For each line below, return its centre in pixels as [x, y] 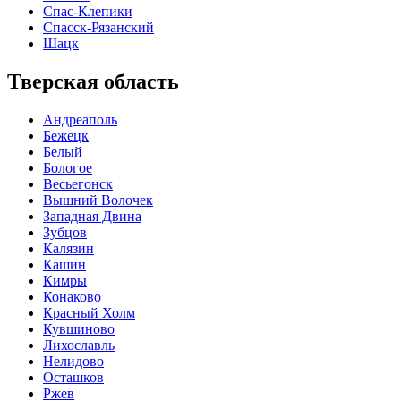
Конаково [72, 297]
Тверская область [93, 82]
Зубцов [65, 233]
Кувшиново [79, 329]
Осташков [73, 378]
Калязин [68, 249]
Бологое [68, 168]
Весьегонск [78, 184]
